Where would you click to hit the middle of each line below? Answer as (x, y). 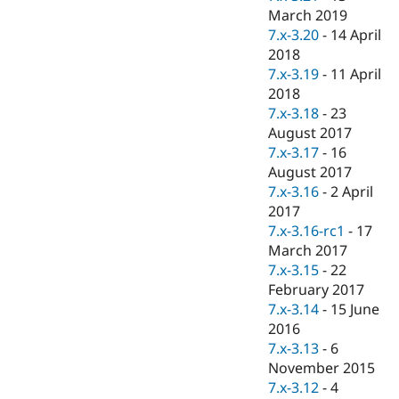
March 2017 (308, 251)
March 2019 (308, 16)
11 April (356, 74)
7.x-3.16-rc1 (307, 231)
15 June (355, 309)
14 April (356, 35)
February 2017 (317, 290)
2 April (352, 192)
